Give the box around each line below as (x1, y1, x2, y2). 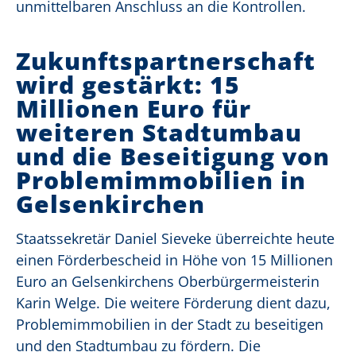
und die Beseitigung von (16, 140, 330, 173)
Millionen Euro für (16, 92, 251, 126)
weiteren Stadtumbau (16, 116, 302, 149)
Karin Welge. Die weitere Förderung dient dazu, (16, 293, 331, 313)
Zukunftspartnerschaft (16, 44, 315, 78)
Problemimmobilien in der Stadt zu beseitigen (16, 315, 323, 335)
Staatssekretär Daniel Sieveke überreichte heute (16, 229, 335, 249)
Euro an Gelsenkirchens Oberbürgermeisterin (16, 272, 319, 292)
